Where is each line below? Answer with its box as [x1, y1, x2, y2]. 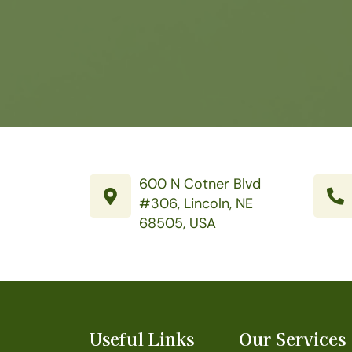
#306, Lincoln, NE [138, 194, 253, 213]
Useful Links [90, 325, 194, 350]
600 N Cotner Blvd [138, 174, 261, 193]
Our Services [239, 325, 346, 350]
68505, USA [138, 214, 216, 233]
